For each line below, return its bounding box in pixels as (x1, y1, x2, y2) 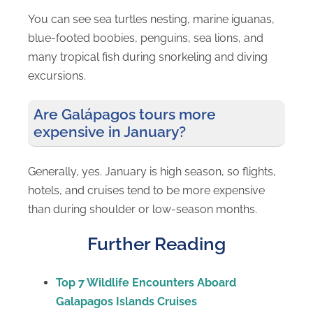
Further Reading (87, 233, 226, 255)
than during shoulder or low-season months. (28, 202, 257, 216)
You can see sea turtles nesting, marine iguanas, (28, 12, 275, 26)
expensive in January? (34, 123, 186, 141)
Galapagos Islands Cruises (56, 295, 197, 309)
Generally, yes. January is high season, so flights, (28, 164, 276, 178)
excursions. (28, 68, 86, 82)
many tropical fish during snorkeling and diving (28, 50, 268, 64)
